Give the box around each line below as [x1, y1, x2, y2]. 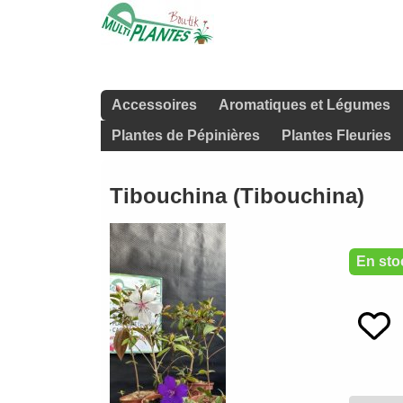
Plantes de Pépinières [112, 128, 260, 143]
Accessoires [112, 97, 197, 112]
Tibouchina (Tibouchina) [110, 184, 364, 209]
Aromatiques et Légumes [219, 97, 390, 112]
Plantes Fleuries [282, 128, 391, 143]
